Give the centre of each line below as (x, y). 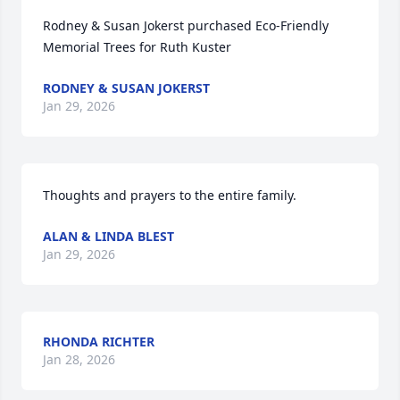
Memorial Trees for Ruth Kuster (137, 47)
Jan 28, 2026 (79, 359)
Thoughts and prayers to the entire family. (170, 195)
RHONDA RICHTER (99, 342)
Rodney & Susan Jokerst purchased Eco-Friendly (186, 25)
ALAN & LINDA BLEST (108, 236)
